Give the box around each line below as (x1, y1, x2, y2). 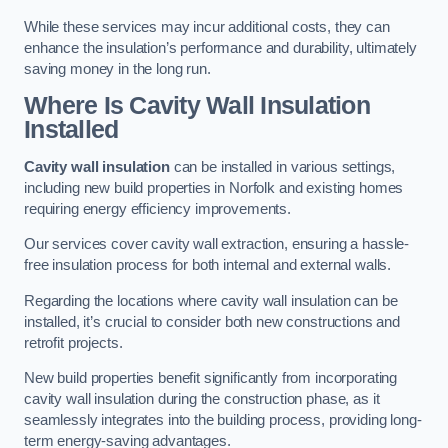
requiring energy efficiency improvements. (24, 200, 292, 217)
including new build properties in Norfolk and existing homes (24, 179, 404, 196)
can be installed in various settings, (169, 158, 396, 175)
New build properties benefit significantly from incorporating (24, 370, 398, 387)
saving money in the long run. (24, 60, 211, 77)
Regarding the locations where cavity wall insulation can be (24, 292, 398, 309)
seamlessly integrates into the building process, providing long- (24, 412, 422, 429)
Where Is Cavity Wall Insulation (24, 92, 370, 120)
